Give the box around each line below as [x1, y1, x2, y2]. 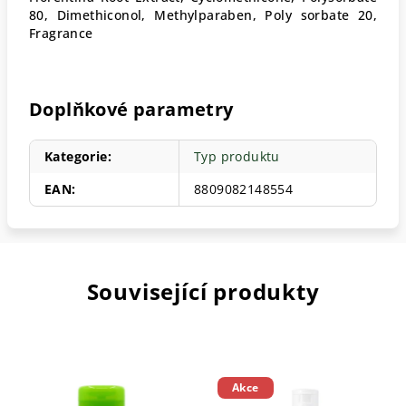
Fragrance [29, 24, 98, 42]
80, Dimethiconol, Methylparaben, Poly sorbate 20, [29, 6, 377, 24]
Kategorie [44, 148, 108, 165]
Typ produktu [194, 148, 280, 165]
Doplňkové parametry [29, 97, 234, 121]
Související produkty [86, 276, 320, 306]
